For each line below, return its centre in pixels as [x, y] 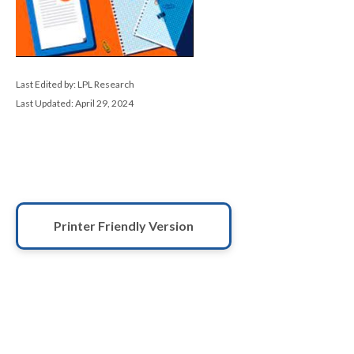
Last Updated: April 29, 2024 [75, 104]
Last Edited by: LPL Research [75, 85]
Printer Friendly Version [124, 226]
